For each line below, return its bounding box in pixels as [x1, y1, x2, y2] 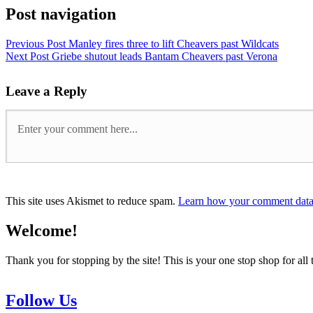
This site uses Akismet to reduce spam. [6, 194, 178, 207]
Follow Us [6, 291, 77, 310]
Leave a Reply [6, 83, 87, 99]
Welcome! [6, 221, 78, 240]
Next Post [6, 50, 49, 62]
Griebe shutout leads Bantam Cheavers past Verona [49, 50, 277, 62]
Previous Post [6, 37, 66, 50]
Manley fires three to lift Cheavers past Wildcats [66, 37, 279, 50]
